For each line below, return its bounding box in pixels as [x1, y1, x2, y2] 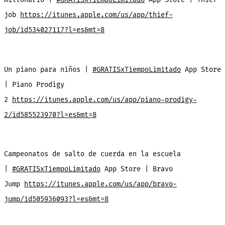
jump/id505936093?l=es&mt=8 [4, 195, 108, 204]
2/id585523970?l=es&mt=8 [4, 110, 96, 119]
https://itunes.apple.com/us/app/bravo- [24, 180, 177, 189]
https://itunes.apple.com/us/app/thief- [20, 11, 173, 20]
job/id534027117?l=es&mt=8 [4, 26, 104, 35]
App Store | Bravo [100, 165, 173, 174]
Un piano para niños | [4, 65, 92, 74]
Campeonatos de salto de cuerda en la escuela [4, 150, 181, 159]
